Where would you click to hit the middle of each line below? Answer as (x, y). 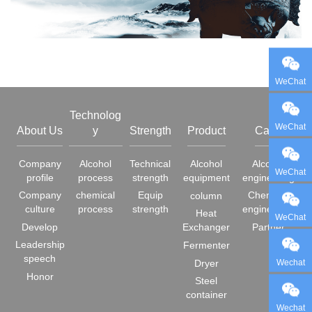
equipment (206, 178)
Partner (268, 227)
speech (40, 259)
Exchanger (206, 227)
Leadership (40, 245)
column (206, 196)
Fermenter (206, 245)
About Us (40, 131)
